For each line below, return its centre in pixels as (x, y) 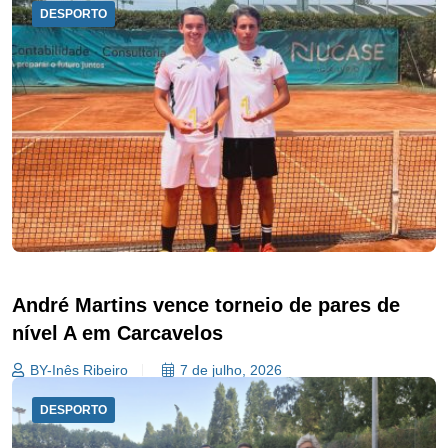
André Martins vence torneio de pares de (206, 305)
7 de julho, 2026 (231, 370)
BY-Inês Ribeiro (79, 370)
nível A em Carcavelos (117, 333)
